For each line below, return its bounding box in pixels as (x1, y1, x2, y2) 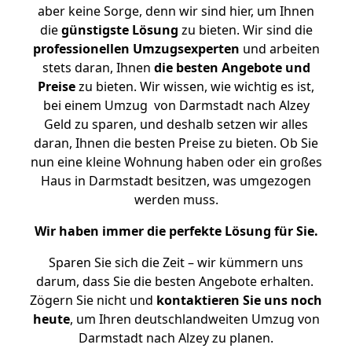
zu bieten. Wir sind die (178, 21, 313, 38)
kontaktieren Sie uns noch (156, 291, 322, 309)
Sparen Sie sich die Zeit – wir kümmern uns (49, 254, 303, 271)
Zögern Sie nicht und (30, 291, 156, 309)
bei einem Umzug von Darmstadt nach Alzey (42, 97, 310, 114)
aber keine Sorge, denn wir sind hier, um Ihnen (38, 2, 314, 20)
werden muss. (134, 191, 218, 208)
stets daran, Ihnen (42, 59, 154, 76)
